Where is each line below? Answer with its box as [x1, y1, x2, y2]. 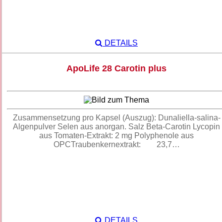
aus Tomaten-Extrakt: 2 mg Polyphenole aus [39, 131, 194, 140]
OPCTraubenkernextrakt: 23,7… [53, 140, 180, 149]
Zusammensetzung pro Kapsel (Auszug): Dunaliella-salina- [12, 113, 221, 122]
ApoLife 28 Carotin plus [66, 63, 166, 74]
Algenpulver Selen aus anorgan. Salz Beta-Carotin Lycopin [13, 122, 220, 131]
